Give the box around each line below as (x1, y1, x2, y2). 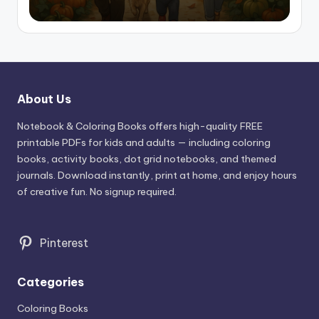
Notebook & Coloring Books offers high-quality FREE (17, 119, 263, 132)
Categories (17, 274, 84, 289)
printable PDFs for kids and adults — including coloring (17, 135, 271, 149)
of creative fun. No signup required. (17, 184, 177, 198)
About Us (17, 91, 71, 106)
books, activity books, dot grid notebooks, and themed (17, 152, 276, 165)
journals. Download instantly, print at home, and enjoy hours (17, 168, 297, 182)
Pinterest (39, 235, 88, 250)
